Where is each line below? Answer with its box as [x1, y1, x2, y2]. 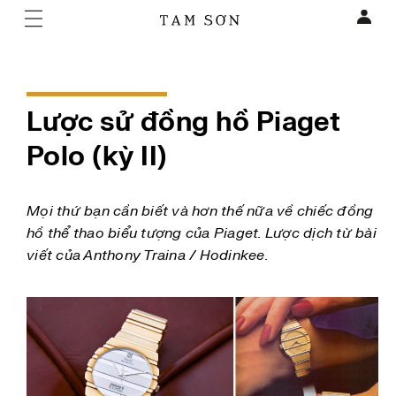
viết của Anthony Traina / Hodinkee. [27, 247, 268, 264]
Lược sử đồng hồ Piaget [27, 105, 341, 140]
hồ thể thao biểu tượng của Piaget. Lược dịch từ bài [27, 225, 377, 242]
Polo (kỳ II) [27, 140, 167, 174]
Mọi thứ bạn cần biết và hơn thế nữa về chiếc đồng [27, 202, 374, 220]
